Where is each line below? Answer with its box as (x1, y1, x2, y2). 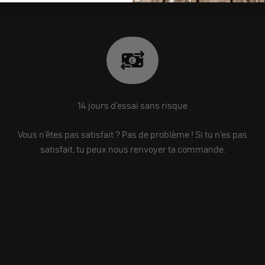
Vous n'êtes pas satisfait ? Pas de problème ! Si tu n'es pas (18, 128, 247, 141)
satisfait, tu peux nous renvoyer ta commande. (40, 143, 225, 156)
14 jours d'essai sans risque (77, 99, 188, 112)
